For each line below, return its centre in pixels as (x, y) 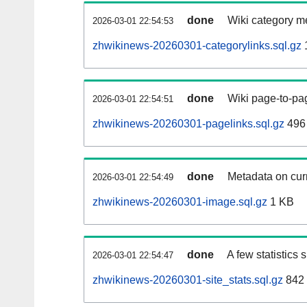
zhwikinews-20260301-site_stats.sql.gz (188, 280)
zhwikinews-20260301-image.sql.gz (180, 202)
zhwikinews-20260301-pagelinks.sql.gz (188, 124)
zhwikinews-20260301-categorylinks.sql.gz (197, 46)
